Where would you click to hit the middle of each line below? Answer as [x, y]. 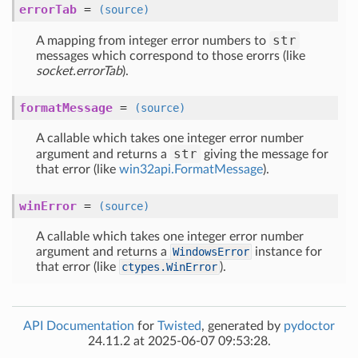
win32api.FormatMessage [191, 169]
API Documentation [79, 326]
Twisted [179, 326]
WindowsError [211, 252]
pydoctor [309, 326]
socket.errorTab [79, 71]
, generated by [243, 326]
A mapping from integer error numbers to [153, 41]
